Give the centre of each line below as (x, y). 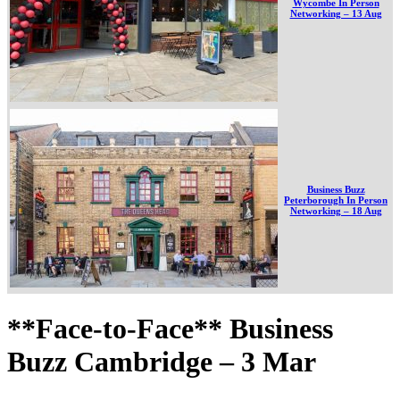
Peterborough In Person (336, 200)
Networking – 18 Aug (336, 210)
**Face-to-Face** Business (170, 329)
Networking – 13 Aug (336, 13)
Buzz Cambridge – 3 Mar (162, 362)
